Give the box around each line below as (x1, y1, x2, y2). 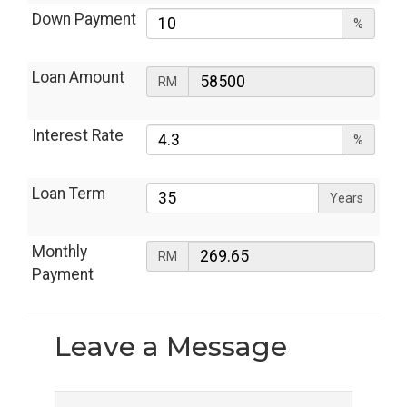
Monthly (32, 243, 87, 261)
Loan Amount (32, 68, 124, 86)
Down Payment (32, 10, 136, 28)
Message (159, 330, 287, 363)
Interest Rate (32, 126, 124, 144)
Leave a (55, 330, 159, 363)
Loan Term (32, 184, 105, 203)
